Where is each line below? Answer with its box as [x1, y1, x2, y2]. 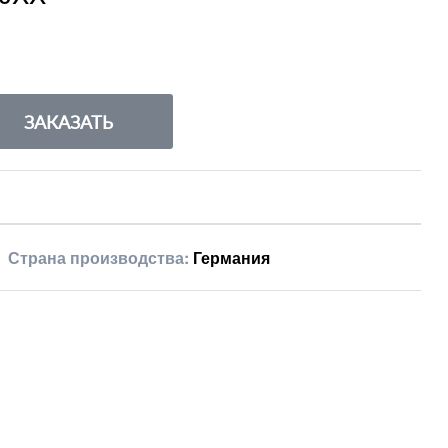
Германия [193, 246, 271, 269]
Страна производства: [8, 246, 194, 269]
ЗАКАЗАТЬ [23, 110, 113, 133]
